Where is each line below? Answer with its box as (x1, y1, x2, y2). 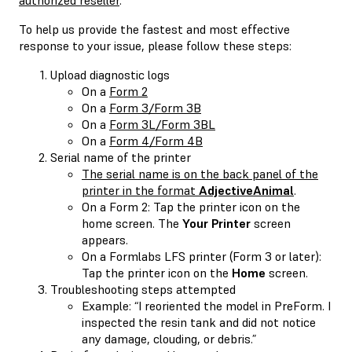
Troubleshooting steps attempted (50, 280, 236, 297)
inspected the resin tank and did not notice (82, 313, 316, 330)
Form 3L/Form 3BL (109, 115, 215, 132)
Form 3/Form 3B (109, 99, 201, 115)
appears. (82, 231, 128, 247)
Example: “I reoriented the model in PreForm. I (82, 297, 331, 313)
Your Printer (182, 214, 251, 231)
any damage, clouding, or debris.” (82, 330, 256, 346)
